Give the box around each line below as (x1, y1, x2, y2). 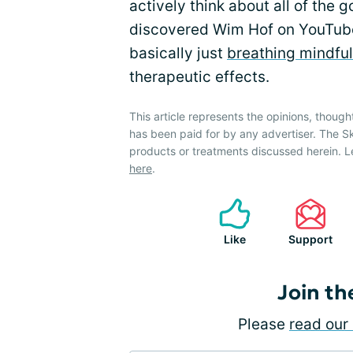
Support (288, 232, 333, 246)
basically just (129, 44, 227, 62)
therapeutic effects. (129, 68, 269, 86)
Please (238, 315, 289, 333)
